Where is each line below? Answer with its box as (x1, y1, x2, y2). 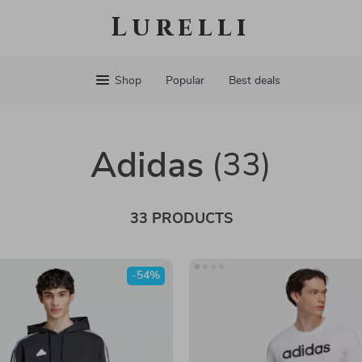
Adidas (90, 149, 204, 184)
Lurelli (111, 11, 251, 45)
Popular (165, 75, 204, 86)
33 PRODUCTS (129, 212, 233, 226)
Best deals (228, 75, 280, 86)
